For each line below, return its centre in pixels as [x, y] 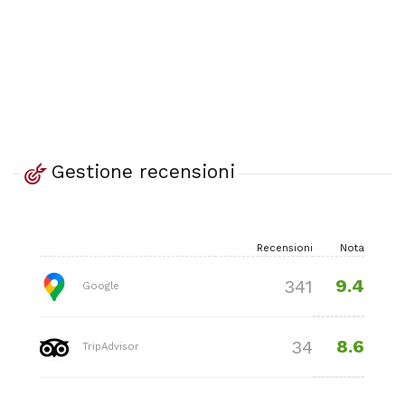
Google [99, 286]
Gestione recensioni [143, 172]
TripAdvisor [109, 346]
